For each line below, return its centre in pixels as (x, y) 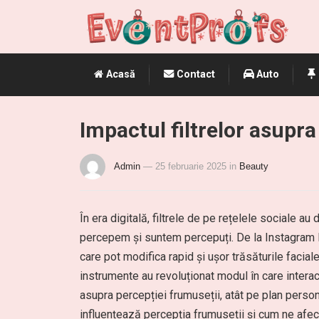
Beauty (254, 166)
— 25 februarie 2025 (185, 166)
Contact (194, 74)
